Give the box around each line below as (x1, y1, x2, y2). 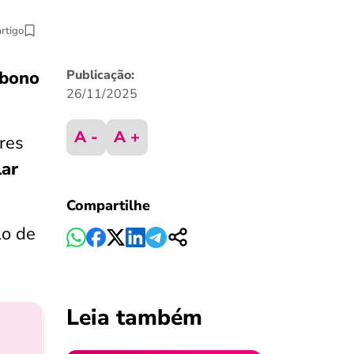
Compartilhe (66, 196, 150, 215)
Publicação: (66, 66, 134, 84)
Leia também (66, 303, 202, 333)
